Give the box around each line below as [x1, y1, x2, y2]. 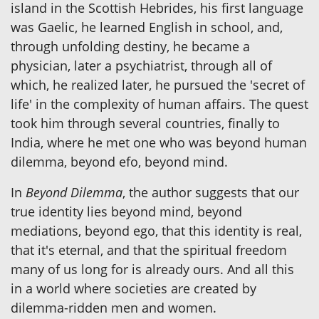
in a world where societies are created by [11, 280, 256, 298]
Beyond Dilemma [26, 184, 122, 202]
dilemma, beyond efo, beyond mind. [11, 153, 228, 171]
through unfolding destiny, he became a [11, 38, 250, 56]
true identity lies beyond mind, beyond [11, 203, 242, 221]
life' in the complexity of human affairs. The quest [11, 95, 308, 113]
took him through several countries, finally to [11, 115, 280, 132]
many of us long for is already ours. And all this [11, 261, 294, 278]
